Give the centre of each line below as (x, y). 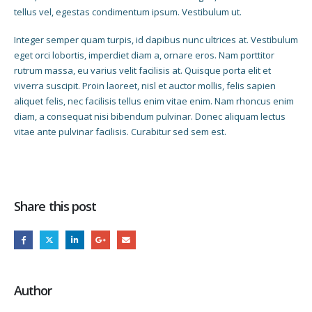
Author (33, 290)
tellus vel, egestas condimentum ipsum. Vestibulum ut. (128, 11)
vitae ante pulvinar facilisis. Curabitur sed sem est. (120, 132)
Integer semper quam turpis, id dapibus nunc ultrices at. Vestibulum (156, 40)
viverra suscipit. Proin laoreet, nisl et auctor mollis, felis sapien (145, 86)
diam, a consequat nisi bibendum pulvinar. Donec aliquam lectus (150, 117)
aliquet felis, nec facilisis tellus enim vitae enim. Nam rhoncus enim (154, 101)
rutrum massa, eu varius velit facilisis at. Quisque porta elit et (142, 71)
